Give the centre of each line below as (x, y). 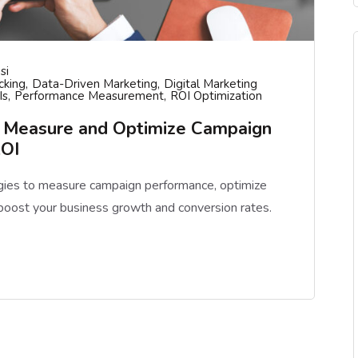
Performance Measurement (89, 96)
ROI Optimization (216, 96)
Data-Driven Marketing (95, 84)
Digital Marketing (211, 84)
